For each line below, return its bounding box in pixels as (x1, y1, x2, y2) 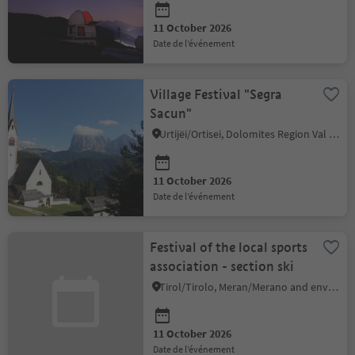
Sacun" (150, 105, 193, 122)
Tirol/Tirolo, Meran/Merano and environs (328, 280, 339, 294)
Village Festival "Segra (150, 86, 283, 103)
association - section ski (150, 258, 295, 275)
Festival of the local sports (150, 239, 308, 256)
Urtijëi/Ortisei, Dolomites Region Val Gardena (329, 127, 340, 141)
